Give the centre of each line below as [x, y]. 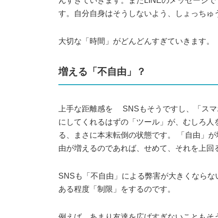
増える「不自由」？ [107, 72]
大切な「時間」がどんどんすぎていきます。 [136, 41]
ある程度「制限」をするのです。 [117, 189]
